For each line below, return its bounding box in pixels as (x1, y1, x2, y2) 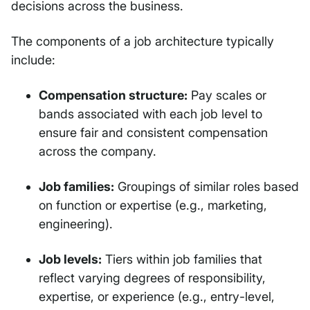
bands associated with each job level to (39, 107, 262, 122)
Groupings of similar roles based (114, 179, 299, 194)
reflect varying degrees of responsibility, (39, 271, 266, 286)
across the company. (39, 144, 156, 159)
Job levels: (39, 252, 102, 267)
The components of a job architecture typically (11, 34, 274, 49)
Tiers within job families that (102, 252, 262, 267)
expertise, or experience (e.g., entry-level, (39, 289, 275, 304)
